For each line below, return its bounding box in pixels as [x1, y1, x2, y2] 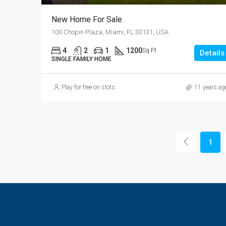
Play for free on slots [62, 83, 115, 91]
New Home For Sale [51, 14, 122, 24]
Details [199, 48, 224, 58]
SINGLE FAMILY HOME [51, 55, 111, 63]
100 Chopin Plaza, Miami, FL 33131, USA [51, 28, 168, 36]
